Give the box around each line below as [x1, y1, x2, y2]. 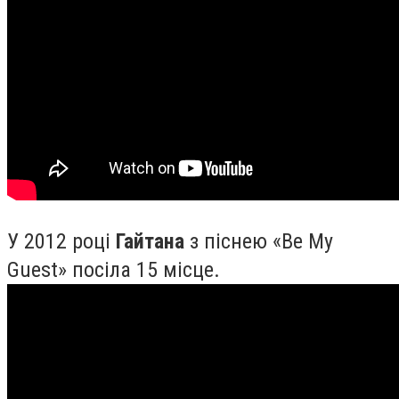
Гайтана [116, 228, 184, 254]
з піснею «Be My [184, 228, 333, 254]
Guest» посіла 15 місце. [7, 256, 220, 282]
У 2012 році [7, 228, 116, 254]
